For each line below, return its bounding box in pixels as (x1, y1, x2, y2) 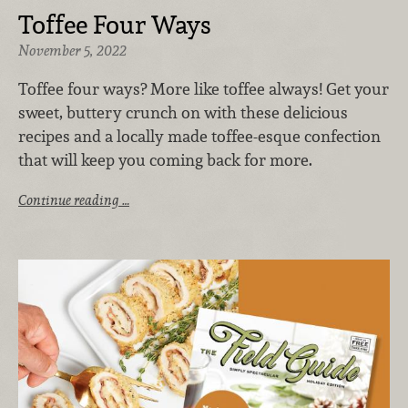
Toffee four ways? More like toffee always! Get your (18, 77, 389, 99)
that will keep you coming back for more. (18, 148, 312, 170)
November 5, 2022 (18, 40, 127, 60)
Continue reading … (18, 191, 129, 209)
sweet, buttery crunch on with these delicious (18, 101, 348, 123)
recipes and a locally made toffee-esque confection (18, 125, 381, 147)
